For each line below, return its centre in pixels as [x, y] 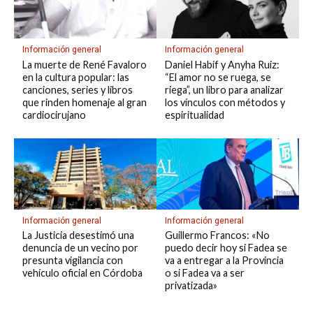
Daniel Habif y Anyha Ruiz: [222, 64]
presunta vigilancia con [72, 261]
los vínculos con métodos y [225, 102]
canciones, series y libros [77, 89]
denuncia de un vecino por [80, 248]
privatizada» [191, 286]
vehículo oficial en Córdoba [82, 273]
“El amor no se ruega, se [218, 77]
